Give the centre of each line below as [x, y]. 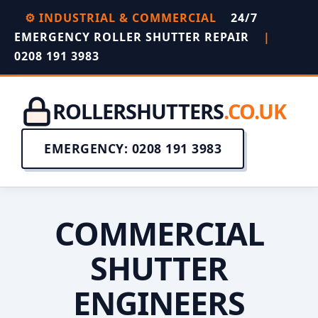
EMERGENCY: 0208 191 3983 [133, 148]
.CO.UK [255, 111]
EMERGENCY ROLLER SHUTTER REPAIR [133, 37]
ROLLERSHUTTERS [138, 111]
